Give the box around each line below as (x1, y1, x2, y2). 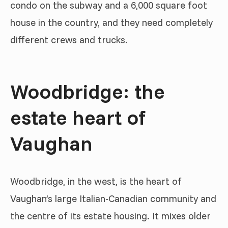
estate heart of (10, 104, 146, 130)
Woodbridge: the (10, 78, 165, 104)
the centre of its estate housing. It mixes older (10, 210, 211, 222)
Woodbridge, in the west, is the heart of (10, 175, 182, 188)
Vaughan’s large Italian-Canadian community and (10, 192, 216, 205)
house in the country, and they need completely (10, 16, 213, 28)
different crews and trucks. (10, 33, 128, 46)
